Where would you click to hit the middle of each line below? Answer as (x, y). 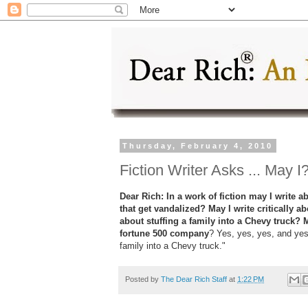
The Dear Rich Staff (194, 279)
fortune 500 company (164, 233)
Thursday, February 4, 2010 (198, 146)
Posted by (143, 279)
